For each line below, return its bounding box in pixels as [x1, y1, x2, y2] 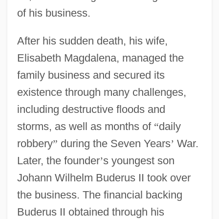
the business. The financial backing [17, 188, 182, 201]
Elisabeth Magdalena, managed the [17, 51, 184, 64]
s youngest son [103, 154, 175, 167]
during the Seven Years [57, 137, 171, 150]
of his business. [17, 6, 90, 19]
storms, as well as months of [17, 120, 154, 132]
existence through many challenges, [17, 86, 186, 98]
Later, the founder [17, 154, 100, 167]
